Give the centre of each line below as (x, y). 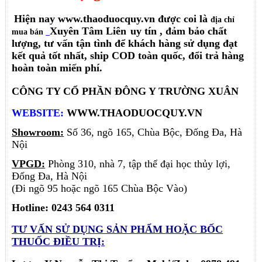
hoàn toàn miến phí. (57, 68)
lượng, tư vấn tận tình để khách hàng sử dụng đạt (125, 43)
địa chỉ (223, 19)
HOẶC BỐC (194, 230)
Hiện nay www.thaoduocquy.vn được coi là (113, 18)
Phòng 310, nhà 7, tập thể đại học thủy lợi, (138, 163)
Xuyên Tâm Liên (88, 31)
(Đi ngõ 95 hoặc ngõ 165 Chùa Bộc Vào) (100, 188)
